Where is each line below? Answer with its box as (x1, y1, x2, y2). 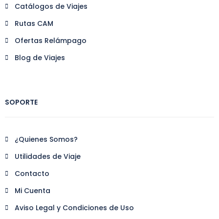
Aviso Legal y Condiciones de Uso (15, 202, 134, 213)
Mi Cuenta (15, 185, 50, 196)
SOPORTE (5, 97, 38, 107)
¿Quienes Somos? (15, 134, 78, 144)
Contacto (15, 168, 49, 178)
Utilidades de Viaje (15, 151, 81, 161)
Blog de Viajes (15, 52, 65, 63)
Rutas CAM (15, 18, 53, 28)
